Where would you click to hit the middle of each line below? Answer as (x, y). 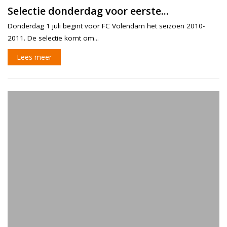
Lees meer (34, 57)
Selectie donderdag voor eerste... (88, 11)
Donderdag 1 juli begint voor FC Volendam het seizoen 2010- (106, 26)
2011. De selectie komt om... (53, 38)
